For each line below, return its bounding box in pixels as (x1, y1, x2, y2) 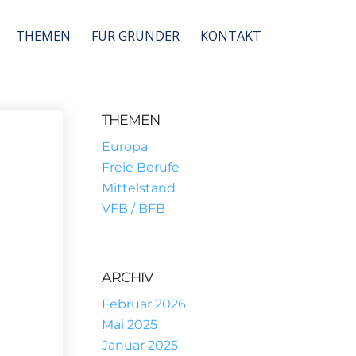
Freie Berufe (101, 160, 180, 175)
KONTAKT (200, 27, 261, 44)
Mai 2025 (101, 317, 157, 332)
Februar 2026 (101, 296, 186, 311)
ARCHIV (101, 269, 153, 285)
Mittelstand (101, 180, 176, 195)
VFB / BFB (101, 201, 165, 216)
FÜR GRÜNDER (91, 27, 180, 44)
